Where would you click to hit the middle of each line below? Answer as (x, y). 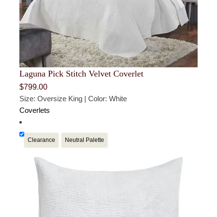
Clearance (42, 140)
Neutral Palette (85, 140)
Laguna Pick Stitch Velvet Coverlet (82, 74)
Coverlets (35, 110)
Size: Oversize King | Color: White (73, 99)
